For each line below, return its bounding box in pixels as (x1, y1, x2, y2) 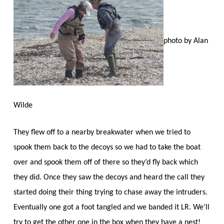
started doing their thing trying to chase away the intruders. (13, 188, 207, 196)
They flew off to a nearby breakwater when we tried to (13, 128, 190, 136)
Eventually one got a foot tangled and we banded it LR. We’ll (13, 203, 209, 211)
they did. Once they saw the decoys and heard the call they (13, 173, 204, 181)
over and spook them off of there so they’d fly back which (13, 158, 198, 166)
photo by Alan (163, 37, 208, 45)
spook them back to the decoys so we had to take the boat (13, 143, 200, 151)
